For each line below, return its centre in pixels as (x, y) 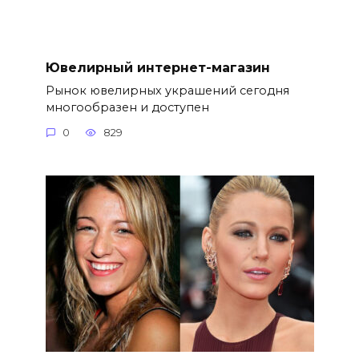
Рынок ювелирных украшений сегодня (167, 90)
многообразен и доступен (127, 107)
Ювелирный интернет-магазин (157, 67)
